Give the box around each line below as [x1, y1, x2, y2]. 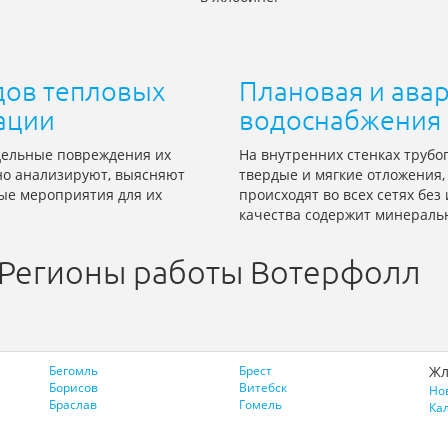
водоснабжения [239, 105, 441, 136]
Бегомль [49, 362, 99, 380]
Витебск [238, 379, 287, 397]
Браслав [49, 396, 98, 414]
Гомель [238, 396, 282, 414]
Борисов [49, 379, 99, 397]
